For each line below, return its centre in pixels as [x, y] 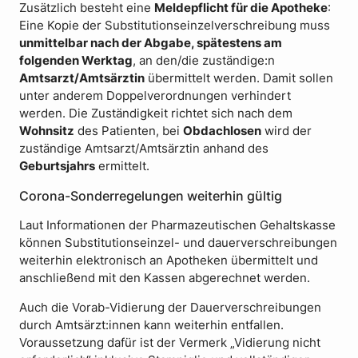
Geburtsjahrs [57, 167]
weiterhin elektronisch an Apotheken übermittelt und [169, 260]
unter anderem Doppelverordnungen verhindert [155, 96]
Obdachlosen [222, 131]
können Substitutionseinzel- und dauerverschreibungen [178, 243]
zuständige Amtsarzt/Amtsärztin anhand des [144, 149]
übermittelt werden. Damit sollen [239, 79]
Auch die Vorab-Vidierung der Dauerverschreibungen [170, 307]
